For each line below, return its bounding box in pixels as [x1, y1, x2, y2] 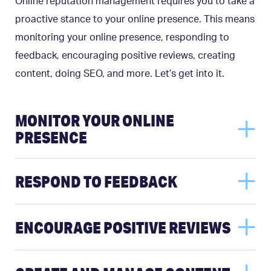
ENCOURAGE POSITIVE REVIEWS [15, 217, 230, 238]
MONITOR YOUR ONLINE [15, 110, 174, 131]
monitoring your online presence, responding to [15, 32, 229, 42]
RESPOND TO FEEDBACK [15, 171, 177, 192]
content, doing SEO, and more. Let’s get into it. [15, 68, 224, 79]
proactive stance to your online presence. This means [15, 14, 255, 24]
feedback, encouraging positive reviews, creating [15, 50, 235, 60]
